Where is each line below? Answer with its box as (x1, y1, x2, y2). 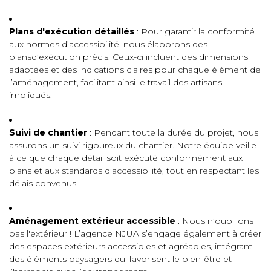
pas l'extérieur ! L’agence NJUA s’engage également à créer (9, 228, 261, 239)
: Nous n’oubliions (175, 215, 253, 226)
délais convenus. (9, 178, 78, 189)
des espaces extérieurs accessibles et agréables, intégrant (9, 241, 252, 252)
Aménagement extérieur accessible (9, 215, 175, 226)
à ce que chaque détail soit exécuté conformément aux (9, 152, 243, 163)
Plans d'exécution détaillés (9, 26, 134, 37)
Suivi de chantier (9, 127, 87, 138)
